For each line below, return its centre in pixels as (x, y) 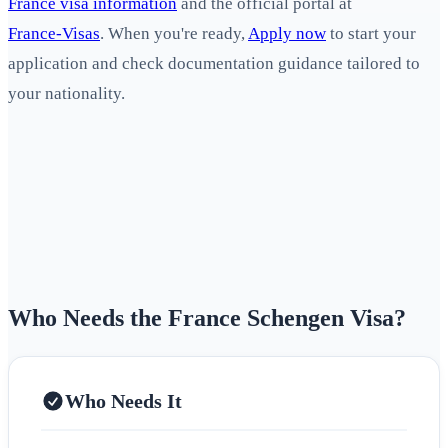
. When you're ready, (174, 34)
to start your (371, 34)
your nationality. (66, 94)
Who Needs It (123, 400)
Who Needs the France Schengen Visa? (207, 318)
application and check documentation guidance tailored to (214, 64)
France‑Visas (54, 34)
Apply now (287, 34)
